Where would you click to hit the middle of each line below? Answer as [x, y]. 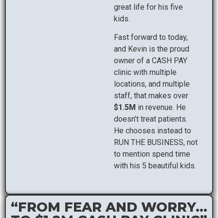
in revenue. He [161, 108]
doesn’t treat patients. [151, 119]
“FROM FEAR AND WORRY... [109, 207]
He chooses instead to [153, 131]
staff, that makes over [151, 96]
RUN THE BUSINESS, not [156, 143]
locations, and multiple [152, 84]
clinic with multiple [145, 73]
